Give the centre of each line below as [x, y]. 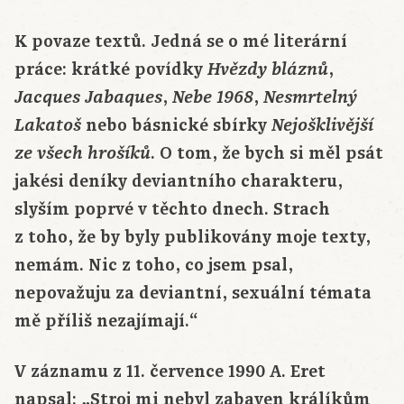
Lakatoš [48, 126]
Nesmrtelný [310, 98]
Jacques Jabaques [88, 98]
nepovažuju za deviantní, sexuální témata [193, 294]
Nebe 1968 [213, 98]
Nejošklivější [322, 126]
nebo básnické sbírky [176, 126]
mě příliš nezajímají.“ [106, 321]
